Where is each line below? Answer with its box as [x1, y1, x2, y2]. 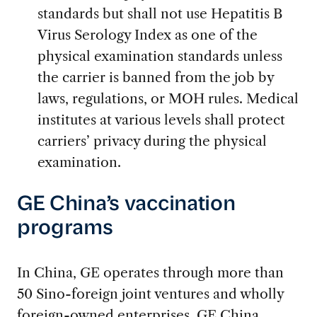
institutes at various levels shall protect [37, 111, 285, 129]
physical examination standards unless [37, 47, 282, 65]
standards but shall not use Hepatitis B [37, 5, 282, 23]
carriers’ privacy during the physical [37, 132, 267, 150]
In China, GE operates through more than [16, 263, 284, 281]
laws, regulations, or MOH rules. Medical [37, 90, 299, 108]
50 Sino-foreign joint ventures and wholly [16, 284, 284, 302]
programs [16, 218, 113, 239]
